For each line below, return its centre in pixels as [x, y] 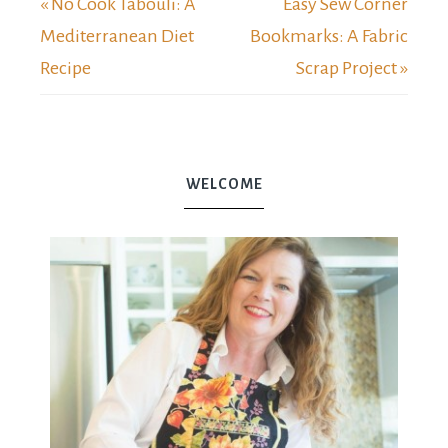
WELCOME [224, 184]
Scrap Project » [352, 68]
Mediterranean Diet [117, 36]
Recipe [65, 68]
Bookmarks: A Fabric [329, 36]
